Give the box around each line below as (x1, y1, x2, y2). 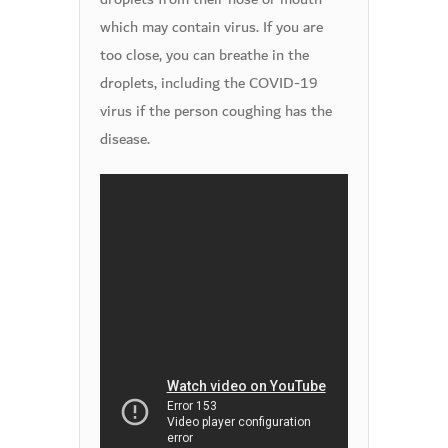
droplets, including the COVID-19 (100, 69, 318, 97)
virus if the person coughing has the (100, 97, 332, 125)
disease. (100, 125, 150, 153)
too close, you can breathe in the (100, 41, 309, 69)
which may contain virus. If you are (100, 13, 323, 41)
